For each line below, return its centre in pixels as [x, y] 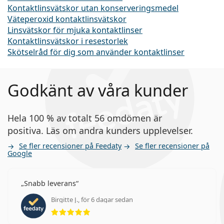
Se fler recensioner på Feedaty [70, 145]
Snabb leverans [50, 183]
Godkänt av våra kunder [98, 90]
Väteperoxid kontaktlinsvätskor [67, 19]
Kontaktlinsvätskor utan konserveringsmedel [93, 8]
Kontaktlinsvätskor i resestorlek [68, 41]
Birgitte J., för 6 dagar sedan [92, 199]
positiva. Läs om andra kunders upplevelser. [100, 130]
